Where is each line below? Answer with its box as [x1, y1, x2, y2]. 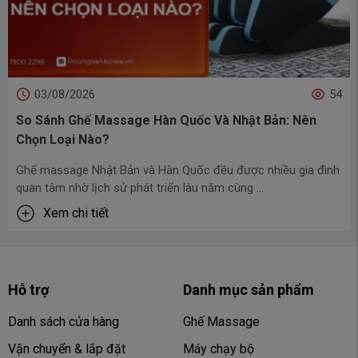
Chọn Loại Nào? [16, 131, 109, 147]
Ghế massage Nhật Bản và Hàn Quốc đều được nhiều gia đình [16, 162, 340, 177]
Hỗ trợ [8, 280, 49, 298]
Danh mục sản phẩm [183, 280, 314, 298]
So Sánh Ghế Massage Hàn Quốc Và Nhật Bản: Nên [16, 112, 316, 128]
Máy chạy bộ [183, 340, 254, 356]
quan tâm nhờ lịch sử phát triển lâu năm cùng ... [16, 180, 264, 195]
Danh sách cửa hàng [8, 313, 119, 329]
